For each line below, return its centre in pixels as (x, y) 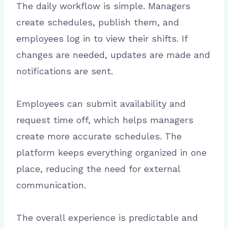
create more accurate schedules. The (99, 136)
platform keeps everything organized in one (111, 152)
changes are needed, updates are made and (113, 54)
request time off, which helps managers (105, 120)
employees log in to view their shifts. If (102, 38)
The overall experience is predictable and (107, 217)
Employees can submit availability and (101, 103)
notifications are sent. (65, 71)
